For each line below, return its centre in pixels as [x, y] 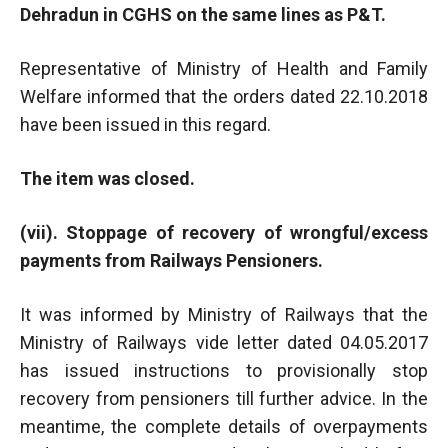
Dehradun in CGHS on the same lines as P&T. [203, 14]
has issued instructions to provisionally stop [224, 370]
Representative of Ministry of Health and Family [224, 68]
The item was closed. [107, 178]
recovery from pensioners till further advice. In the [224, 398]
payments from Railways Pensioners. [171, 260]
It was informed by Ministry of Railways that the [224, 314]
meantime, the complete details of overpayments [224, 426]
